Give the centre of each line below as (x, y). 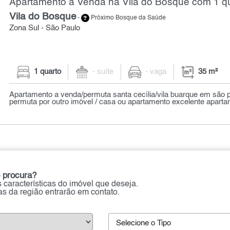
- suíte (103, 72)
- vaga (156, 72)
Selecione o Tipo (143, 224)
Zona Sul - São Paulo (45, 28)
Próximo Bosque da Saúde (128, 18)
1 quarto (47, 72)
